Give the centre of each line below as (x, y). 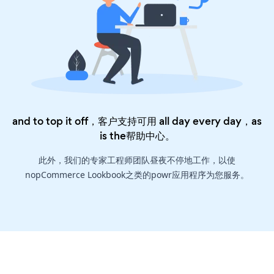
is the (113, 136)
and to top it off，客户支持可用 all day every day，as (137, 121)
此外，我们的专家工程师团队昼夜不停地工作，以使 (137, 160)
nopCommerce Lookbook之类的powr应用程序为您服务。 (137, 175)
